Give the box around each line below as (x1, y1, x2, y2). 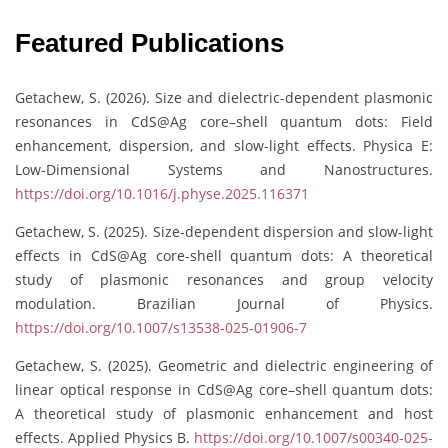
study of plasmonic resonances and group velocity (15, 270, 433, 289)
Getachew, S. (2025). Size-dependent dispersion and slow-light (15, 222, 433, 241)
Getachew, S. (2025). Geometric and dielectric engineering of (15, 356, 433, 375)
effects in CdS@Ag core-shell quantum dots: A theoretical (15, 246, 433, 265)
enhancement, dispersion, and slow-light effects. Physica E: (15, 136, 433, 155)
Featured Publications (15, 28, 284, 58)
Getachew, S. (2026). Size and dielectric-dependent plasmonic (15, 88, 433, 107)
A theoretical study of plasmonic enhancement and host (15, 404, 433, 423)
